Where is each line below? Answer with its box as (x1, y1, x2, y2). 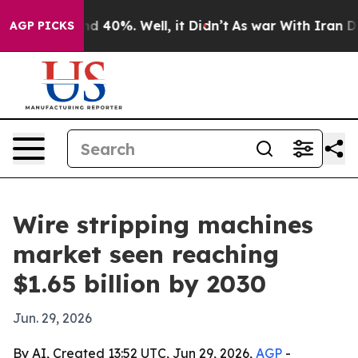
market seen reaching (13, 239, 279, 269)
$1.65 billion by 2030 (13, 268, 266, 299)
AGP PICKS (10, 18, 74, 33)
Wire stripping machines (13, 209, 313, 240)
